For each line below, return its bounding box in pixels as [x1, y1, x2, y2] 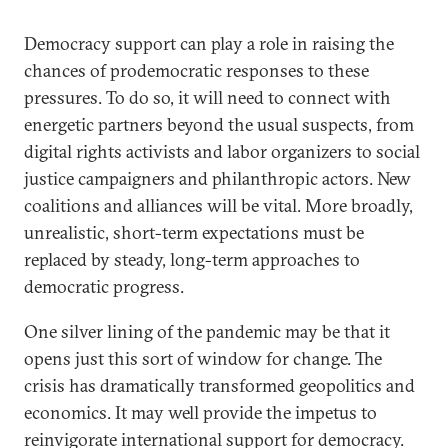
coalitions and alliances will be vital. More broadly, [24, 194, 413, 217]
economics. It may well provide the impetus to [24, 401, 377, 424]
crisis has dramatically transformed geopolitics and [24, 374, 415, 397]
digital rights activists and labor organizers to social [24, 140, 420, 163]
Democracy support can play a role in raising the [24, 32, 394, 55]
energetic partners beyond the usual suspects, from [24, 113, 414, 136]
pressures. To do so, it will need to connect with [24, 86, 391, 109]
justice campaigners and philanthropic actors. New [24, 167, 411, 190]
